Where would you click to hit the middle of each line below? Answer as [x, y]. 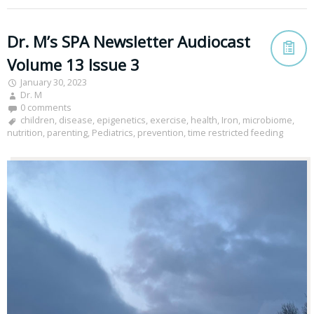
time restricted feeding [235, 133]
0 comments [46, 108]
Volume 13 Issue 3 [73, 65]
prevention [161, 133]
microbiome [267, 121]
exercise [168, 121]
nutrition [25, 133]
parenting [67, 133]
